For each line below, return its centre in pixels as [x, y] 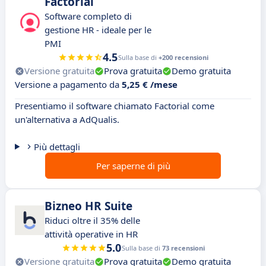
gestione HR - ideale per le [98, 30]
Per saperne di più [133, 166]
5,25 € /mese [150, 85]
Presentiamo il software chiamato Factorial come [115, 106]
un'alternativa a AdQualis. [67, 120]
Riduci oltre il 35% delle [92, 221]
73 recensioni [183, 248]
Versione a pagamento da [68, 85]
